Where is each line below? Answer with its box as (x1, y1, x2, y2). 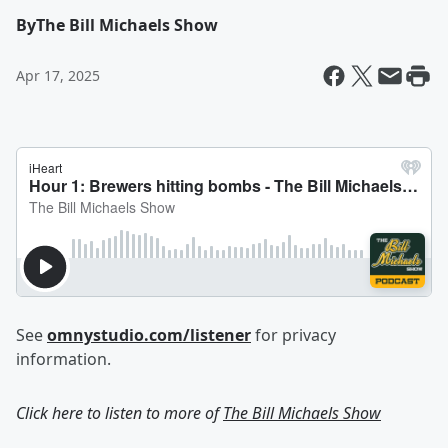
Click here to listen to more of (16, 402, 223, 424)
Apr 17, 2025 (16, 66, 100, 85)
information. (16, 348, 111, 370)
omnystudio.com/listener (47, 324, 251, 346)
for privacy (251, 324, 336, 346)
